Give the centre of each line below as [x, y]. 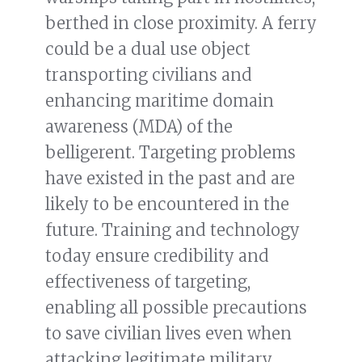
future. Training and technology [173, 230]
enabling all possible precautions [176, 308]
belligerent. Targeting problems [170, 153]
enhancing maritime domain [160, 101]
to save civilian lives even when [168, 334]
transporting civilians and [149, 75]
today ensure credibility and [157, 256]
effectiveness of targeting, [148, 282]
